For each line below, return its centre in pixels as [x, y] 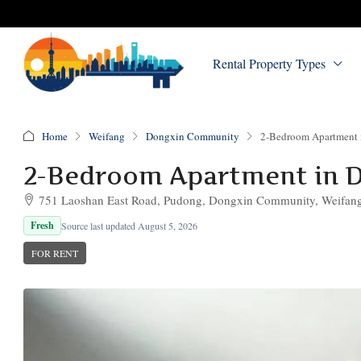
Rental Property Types [269, 63]
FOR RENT [55, 253]
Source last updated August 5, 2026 [129, 226]
